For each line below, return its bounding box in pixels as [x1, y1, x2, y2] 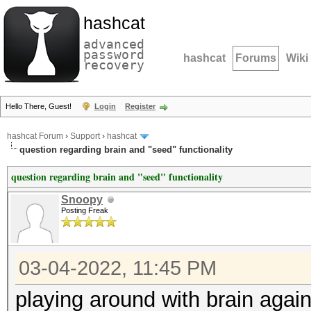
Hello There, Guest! [6, 102, 74, 110]
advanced [83, 37, 144, 51]
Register [125, 102, 155, 110]
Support [70, 131, 100, 142]
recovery [83, 58, 144, 72]
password [83, 47, 144, 62]
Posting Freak [61, 206, 108, 215]
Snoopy [61, 194, 103, 205]
